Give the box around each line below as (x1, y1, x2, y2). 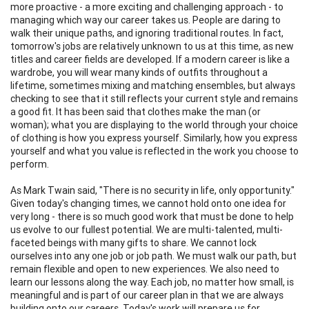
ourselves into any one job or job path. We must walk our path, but (10, 249, 297, 262)
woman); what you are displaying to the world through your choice (10, 118, 298, 131)
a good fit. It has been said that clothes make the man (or (10, 105, 261, 118)
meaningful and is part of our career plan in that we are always (10, 288, 283, 301)
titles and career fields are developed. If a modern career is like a (10, 52, 290, 66)
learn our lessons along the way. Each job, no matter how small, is (10, 275, 294, 288)
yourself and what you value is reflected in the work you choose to (10, 144, 299, 157)
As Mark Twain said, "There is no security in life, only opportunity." (10, 183, 295, 197)
